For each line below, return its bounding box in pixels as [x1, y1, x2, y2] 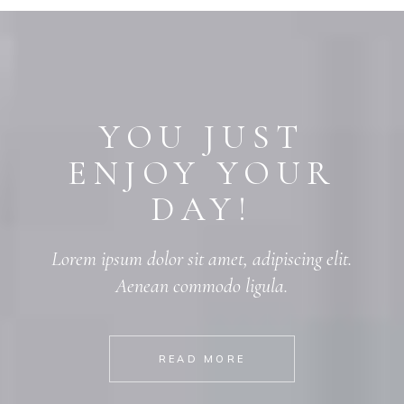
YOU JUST [99, 116, 305, 159]
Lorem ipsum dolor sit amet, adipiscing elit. [51, 247, 353, 271]
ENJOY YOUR [67, 152, 336, 195]
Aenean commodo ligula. [115, 274, 289, 298]
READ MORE [158, 353, 246, 366]
